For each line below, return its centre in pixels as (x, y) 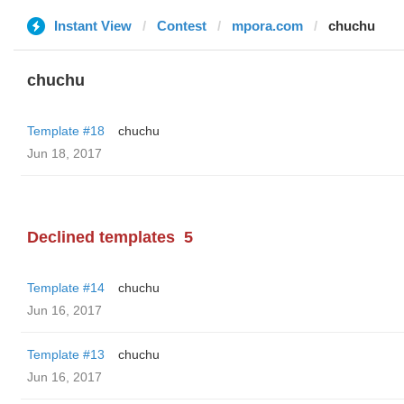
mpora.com (267, 26)
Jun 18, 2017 (64, 153)
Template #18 (66, 131)
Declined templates (101, 237)
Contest (182, 26)
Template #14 (66, 288)
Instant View (93, 26)
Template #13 (66, 354)
